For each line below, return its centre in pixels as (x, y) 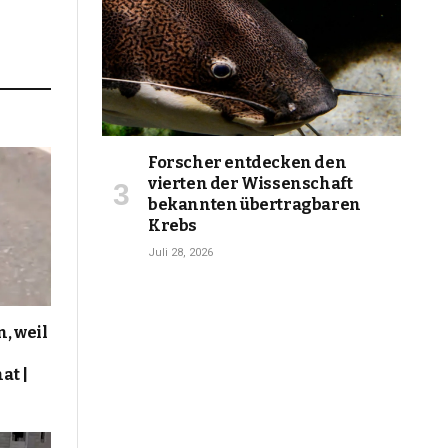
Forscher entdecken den (247, 163)
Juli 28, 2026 (180, 253)
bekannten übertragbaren (254, 205)
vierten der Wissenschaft (250, 184)
